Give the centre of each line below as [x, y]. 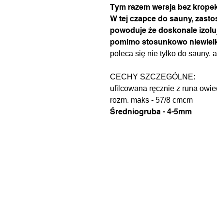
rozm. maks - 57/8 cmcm [151, 100]
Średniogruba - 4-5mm [151, 112]
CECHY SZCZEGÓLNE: [153, 77]
